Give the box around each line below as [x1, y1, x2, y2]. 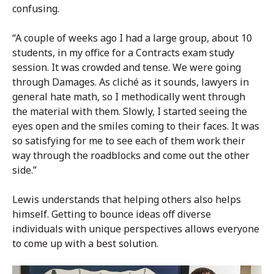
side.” [12, 163, 37, 177]
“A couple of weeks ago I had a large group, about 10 [12, 31, 252, 45]
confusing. [12, 2, 62, 16]
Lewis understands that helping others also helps [12, 193, 241, 207]
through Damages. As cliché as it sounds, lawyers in [12, 75, 249, 89]
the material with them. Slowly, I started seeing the [12, 105, 247, 119]
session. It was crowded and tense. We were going [12, 61, 241, 75]
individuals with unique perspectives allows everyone [12, 222, 259, 236]
